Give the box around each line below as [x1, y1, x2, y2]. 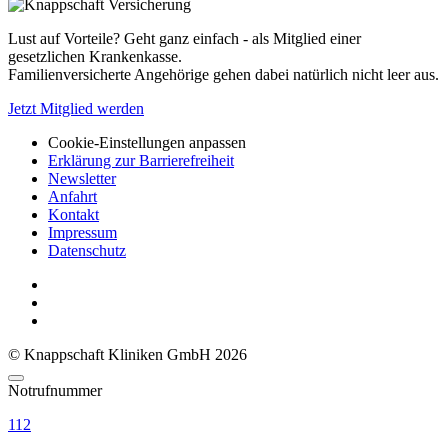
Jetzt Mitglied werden [8, 99, 144, 117]
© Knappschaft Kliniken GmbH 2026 [8, 345, 247, 363]
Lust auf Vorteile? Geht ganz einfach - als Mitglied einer [8, 29, 361, 47]
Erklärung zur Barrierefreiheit [48, 151, 234, 169]
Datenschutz [48, 241, 126, 259]
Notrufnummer [8, 381, 102, 399]
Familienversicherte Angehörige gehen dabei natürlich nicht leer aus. [8, 65, 439, 83]
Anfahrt [48, 187, 97, 205]
